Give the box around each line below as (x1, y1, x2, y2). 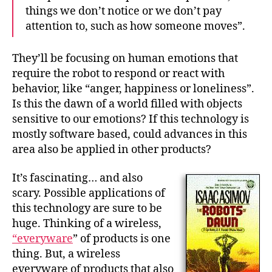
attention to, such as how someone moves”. (25, 19, 245, 33)
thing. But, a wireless (12, 247, 120, 261)
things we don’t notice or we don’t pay (25, 4, 222, 18)
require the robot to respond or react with (12, 66, 225, 81)
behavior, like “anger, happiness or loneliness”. (12, 81, 254, 96)
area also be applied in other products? (12, 142, 211, 157)
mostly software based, (12, 127, 133, 141)
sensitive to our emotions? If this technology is (12, 112, 249, 126)
